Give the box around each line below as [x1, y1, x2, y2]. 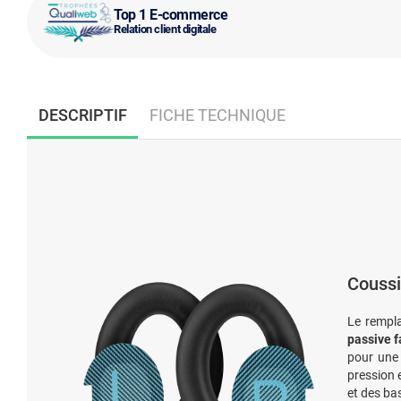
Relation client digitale [114, 21, 217, 36]
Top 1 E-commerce [114, 5, 228, 23]
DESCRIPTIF [38, 105, 127, 124]
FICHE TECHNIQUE [149, 105, 286, 124]
